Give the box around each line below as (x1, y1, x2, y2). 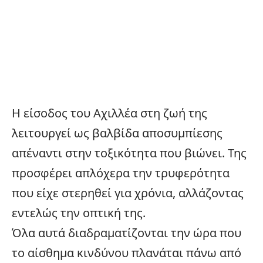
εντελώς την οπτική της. (12, 204, 146, 221)
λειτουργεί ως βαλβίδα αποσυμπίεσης (12, 124, 222, 141)
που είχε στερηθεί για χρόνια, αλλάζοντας (12, 184, 244, 201)
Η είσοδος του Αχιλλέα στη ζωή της (12, 104, 207, 121)
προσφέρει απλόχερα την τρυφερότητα (12, 164, 230, 181)
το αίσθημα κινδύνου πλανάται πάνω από (12, 244, 241, 261)
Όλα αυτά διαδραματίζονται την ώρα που (12, 224, 241, 241)
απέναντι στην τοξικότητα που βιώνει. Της (12, 144, 247, 161)
